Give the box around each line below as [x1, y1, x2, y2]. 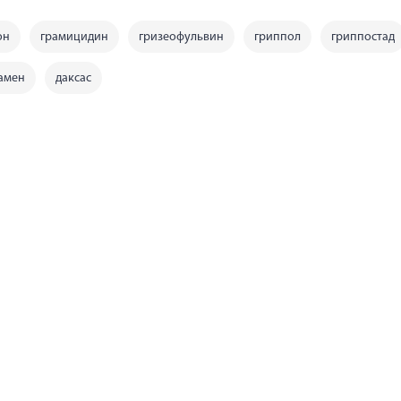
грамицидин [40, 30, 108, 45]
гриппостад [331, 30, 395, 45]
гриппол [254, 30, 301, 45]
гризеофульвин [139, 30, 224, 45]
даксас [55, 72, 91, 86]
